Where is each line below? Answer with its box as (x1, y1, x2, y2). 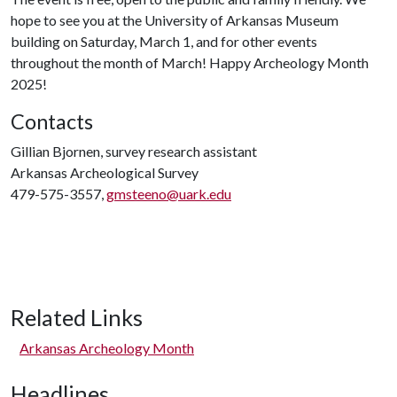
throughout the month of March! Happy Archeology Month (11, 54, 369, 71)
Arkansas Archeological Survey (11, 164, 198, 181)
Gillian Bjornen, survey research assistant (11, 143, 257, 160)
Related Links (11, 304, 143, 331)
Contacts (11, 109, 93, 134)
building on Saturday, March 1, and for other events (11, 33, 317, 50)
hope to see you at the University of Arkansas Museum (11, 12, 339, 28)
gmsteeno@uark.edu (106, 185, 231, 202)
